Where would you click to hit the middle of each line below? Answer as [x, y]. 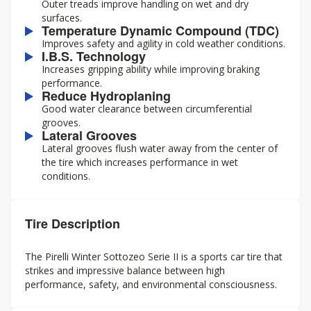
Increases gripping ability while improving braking [151, 69]
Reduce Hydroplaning [106, 96]
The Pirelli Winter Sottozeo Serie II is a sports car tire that [154, 257]
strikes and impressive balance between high [125, 270]
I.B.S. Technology [94, 56]
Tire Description [73, 224]
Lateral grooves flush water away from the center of [160, 148]
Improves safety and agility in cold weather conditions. [163, 43]
